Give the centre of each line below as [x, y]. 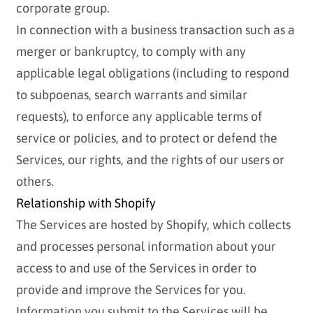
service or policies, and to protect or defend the [146, 138]
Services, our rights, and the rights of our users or [150, 160]
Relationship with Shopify [86, 203]
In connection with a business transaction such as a [155, 30]
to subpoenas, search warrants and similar [131, 95]
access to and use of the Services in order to [136, 268]
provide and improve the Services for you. [131, 290]
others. [35, 182]
